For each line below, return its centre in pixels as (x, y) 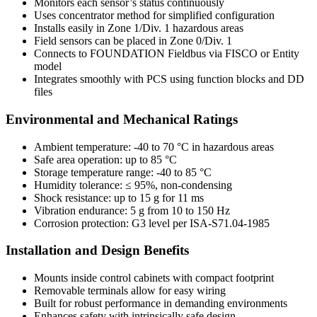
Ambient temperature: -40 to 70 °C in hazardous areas (154, 146)
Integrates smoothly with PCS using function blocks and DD (169, 79)
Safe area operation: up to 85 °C (105, 159)
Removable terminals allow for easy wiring (130, 291)
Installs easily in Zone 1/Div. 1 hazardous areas (139, 28)
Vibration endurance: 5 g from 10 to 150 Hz (132, 210)
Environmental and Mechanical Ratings (122, 120)
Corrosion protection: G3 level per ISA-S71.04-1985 (152, 223)
